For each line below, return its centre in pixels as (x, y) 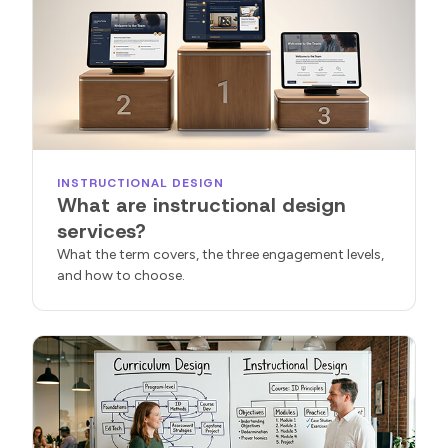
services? (101, 231)
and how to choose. (121, 276)
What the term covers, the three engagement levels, (220, 255)
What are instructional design (201, 205)
